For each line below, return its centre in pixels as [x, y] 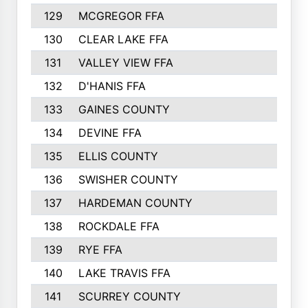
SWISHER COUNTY [128, 179]
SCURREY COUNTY [129, 296]
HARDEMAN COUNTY [135, 203]
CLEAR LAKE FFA [123, 39]
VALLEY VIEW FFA [125, 63]
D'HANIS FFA [112, 86]
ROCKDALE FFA [119, 226]
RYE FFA [100, 250]
